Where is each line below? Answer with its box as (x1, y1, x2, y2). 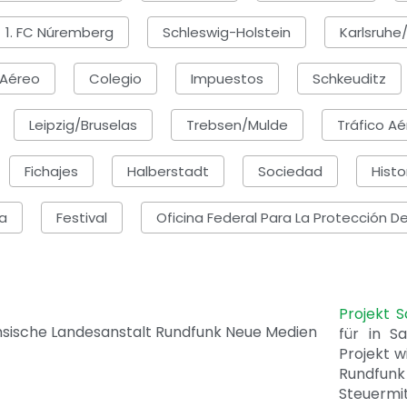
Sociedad (258, 161, 323, 181)
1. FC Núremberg (5, 22, 114, 42)
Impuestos (190, 68, 263, 88)
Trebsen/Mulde (186, 114, 288, 134)
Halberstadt (127, 161, 209, 181)
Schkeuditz (312, 68, 386, 88)
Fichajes (25, 161, 78, 181)
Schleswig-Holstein (163, 22, 291, 42)
